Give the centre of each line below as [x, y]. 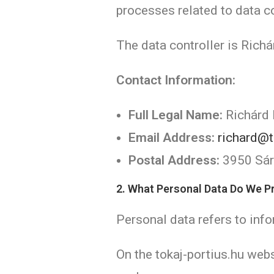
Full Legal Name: [176, 115]
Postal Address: [174, 160]
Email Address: [172, 138]
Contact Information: [176, 80]
